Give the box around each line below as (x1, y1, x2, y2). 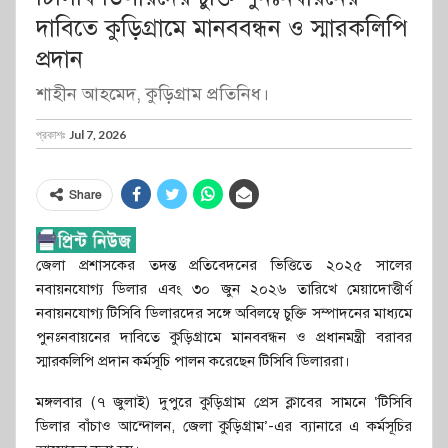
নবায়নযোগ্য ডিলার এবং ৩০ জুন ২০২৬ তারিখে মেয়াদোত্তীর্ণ (36, 280, 412, 299)
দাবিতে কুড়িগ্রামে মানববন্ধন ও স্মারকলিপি (36, 13, 408, 44)
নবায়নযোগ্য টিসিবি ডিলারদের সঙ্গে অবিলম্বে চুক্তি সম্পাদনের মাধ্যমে (36, 304, 412, 323)
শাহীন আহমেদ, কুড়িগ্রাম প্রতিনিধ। (36, 83, 269, 106)
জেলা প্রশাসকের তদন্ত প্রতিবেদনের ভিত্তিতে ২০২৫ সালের (36, 256, 412, 275)
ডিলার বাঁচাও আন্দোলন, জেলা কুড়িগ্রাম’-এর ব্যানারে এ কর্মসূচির (36, 417, 412, 436)
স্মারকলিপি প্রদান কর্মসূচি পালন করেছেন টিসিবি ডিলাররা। (36, 352, 350, 371)
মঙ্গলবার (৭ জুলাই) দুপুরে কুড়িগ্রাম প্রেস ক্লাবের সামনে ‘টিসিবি (36, 393, 412, 412)
